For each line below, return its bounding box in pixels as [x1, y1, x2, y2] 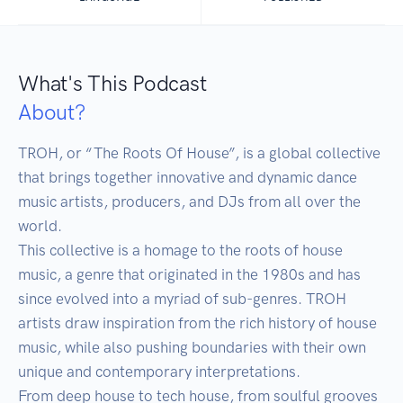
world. [18, 217, 62, 236]
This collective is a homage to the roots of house [18, 241, 343, 260]
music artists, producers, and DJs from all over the [18, 193, 361, 211]
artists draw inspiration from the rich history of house [18, 314, 377, 333]
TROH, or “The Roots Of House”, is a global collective [18, 144, 381, 163]
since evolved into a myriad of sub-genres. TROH [18, 290, 346, 309]
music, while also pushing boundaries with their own [18, 338, 366, 357]
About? [18, 99, 85, 126]
